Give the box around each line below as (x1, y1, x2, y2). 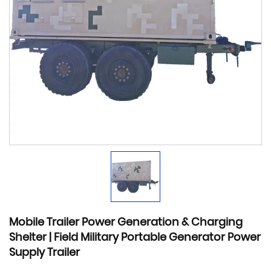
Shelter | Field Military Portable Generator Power (9, 229, 261, 245)
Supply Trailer (9, 244, 80, 260)
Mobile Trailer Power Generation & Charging (9, 214, 243, 230)
